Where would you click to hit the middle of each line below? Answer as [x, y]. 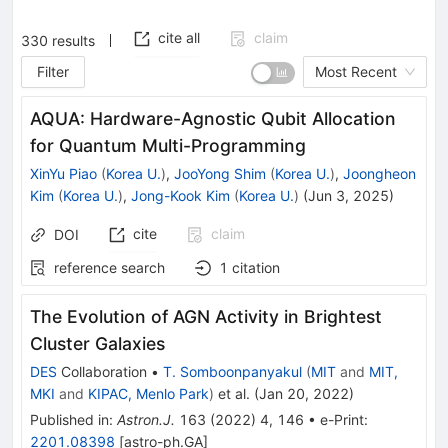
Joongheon [379, 173]
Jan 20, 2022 [304, 393]
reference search [109, 267]
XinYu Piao [63, 173]
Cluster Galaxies [97, 343]
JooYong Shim [220, 173]
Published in [69, 419]
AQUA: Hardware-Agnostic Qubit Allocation [213, 118]
